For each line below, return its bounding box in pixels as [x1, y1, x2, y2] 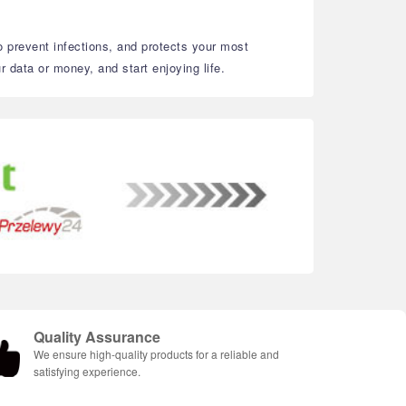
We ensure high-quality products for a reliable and [34, 346, 279, 362]
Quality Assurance [34, 326, 160, 348]
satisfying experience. [34, 363, 140, 380]
